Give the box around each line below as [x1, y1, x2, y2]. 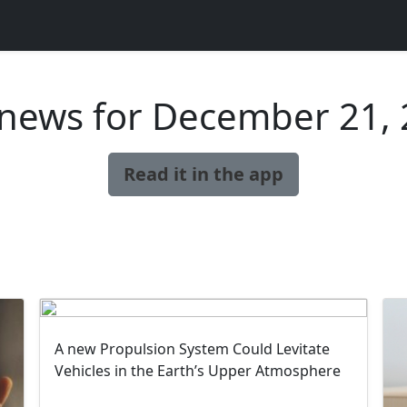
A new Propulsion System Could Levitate [55, 339, 331, 359]
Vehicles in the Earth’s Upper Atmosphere [55, 361, 342, 381]
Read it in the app [124, 162, 283, 186]
